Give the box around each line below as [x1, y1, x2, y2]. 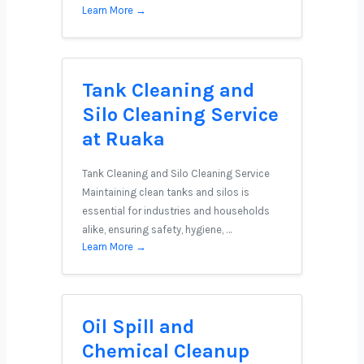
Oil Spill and [82, 315, 194, 338]
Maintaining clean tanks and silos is [82, 186, 249, 198]
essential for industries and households [82, 205, 270, 217]
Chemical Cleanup [82, 340, 249, 362]
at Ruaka [82, 128, 165, 150]
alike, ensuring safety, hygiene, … [82, 223, 232, 236]
